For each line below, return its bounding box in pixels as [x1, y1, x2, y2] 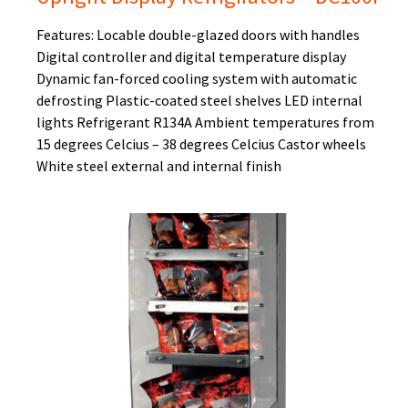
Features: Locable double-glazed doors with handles [36, 25, 360, 45]
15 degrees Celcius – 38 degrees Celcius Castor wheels [36, 135, 366, 154]
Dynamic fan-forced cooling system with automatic [36, 69, 357, 88]
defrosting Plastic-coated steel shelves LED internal [36, 91, 362, 110]
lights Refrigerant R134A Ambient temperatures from [36, 113, 374, 132]
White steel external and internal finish [36, 157, 281, 176]
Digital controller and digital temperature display [36, 47, 346, 66]
